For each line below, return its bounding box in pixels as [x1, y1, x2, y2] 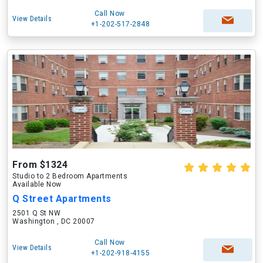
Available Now [12, 180, 62, 188]
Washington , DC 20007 [12, 217, 95, 225]
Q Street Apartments [12, 193, 112, 204]
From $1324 [12, 159, 68, 170]
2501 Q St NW [12, 209, 60, 217]
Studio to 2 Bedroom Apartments [12, 172, 127, 180]
